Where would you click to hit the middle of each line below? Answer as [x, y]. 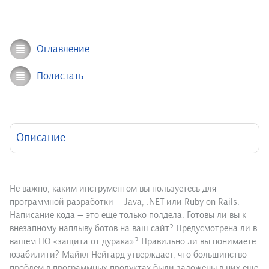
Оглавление [63, 50]
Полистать [60, 77]
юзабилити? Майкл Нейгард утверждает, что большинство [128, 255]
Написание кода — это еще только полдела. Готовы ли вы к [128, 215]
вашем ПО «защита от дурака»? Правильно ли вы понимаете [133, 242]
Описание [41, 138]
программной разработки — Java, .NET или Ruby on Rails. [125, 202]
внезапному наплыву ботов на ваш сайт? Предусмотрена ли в [133, 228]
